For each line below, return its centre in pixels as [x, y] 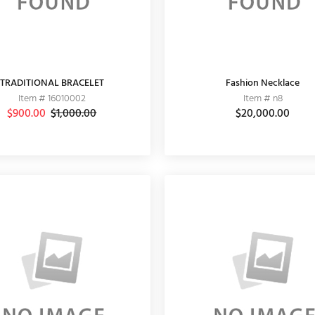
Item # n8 [263, 99]
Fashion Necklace [263, 83]
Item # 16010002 [52, 99]
